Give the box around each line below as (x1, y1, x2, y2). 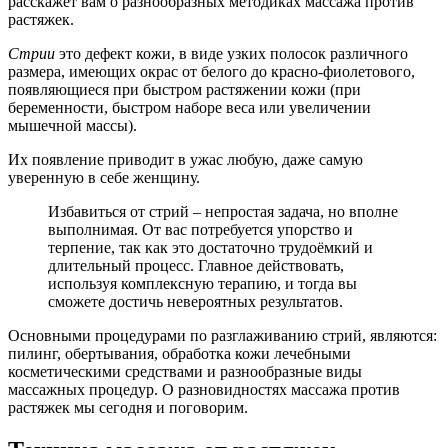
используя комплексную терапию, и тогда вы (48, 274, 357, 292)
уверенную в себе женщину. (8, 168, 200, 186)
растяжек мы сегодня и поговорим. (8, 398, 248, 416)
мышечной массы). (8, 116, 137, 134)
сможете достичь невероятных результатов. (48, 292, 343, 310)
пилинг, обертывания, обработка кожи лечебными (8, 344, 351, 362)
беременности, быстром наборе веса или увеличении (8, 98, 371, 116)
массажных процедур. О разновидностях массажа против (8, 380, 400, 398)
